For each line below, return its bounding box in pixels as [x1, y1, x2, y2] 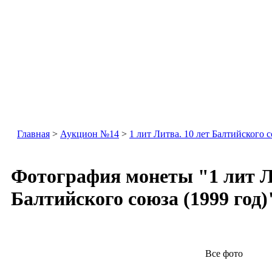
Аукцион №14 [60, 129, 119, 139]
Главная [17, 129, 50, 139]
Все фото [205, 248, 243, 259]
